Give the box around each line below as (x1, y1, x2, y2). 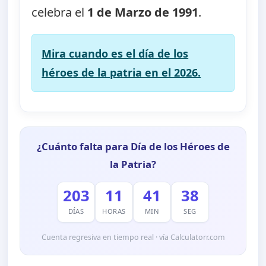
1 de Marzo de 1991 (87, 4, 199, 20)
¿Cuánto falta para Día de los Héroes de (36, 140, 230, 154)
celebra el (31, 4, 88, 20)
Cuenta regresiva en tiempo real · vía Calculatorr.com (41, 232, 225, 242)
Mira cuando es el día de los (42, 46, 189, 61)
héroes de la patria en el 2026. (42, 65, 201, 80)
